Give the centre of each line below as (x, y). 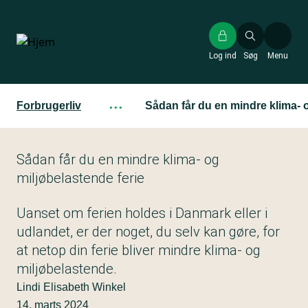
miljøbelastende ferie (80, 178)
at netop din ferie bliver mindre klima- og (139, 250)
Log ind (223, 56)
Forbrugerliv (49, 106)
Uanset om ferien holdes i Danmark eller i (142, 213)
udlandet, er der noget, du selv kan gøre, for (148, 232)
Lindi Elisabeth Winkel (71, 287)
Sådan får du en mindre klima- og (118, 159)
